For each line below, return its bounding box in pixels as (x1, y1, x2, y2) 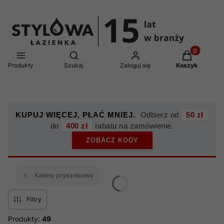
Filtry (26, 195, 41, 203)
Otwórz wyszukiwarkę (73, 50, 145, 59)
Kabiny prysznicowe (34, 171, 93, 179)
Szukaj (64, 61, 83, 69)
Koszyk (176, 61, 197, 69)
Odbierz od (138, 110, 181, 119)
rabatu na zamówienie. (92, 121, 174, 130)
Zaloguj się (120, 61, 150, 69)
